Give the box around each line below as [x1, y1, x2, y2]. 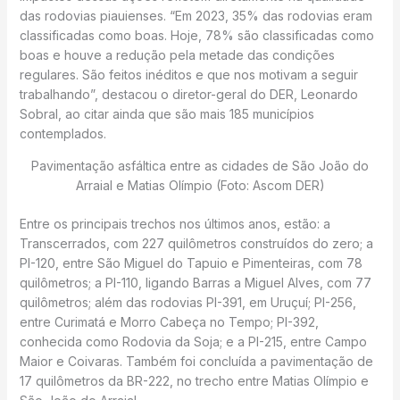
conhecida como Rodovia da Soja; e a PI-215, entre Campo [19, 334, 367, 349]
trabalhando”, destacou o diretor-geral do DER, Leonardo [19, 87, 358, 102]
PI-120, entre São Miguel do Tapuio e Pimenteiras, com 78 [19, 255, 362, 271]
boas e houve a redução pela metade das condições [19, 47, 335, 62]
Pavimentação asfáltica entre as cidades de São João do [31, 158, 369, 173]
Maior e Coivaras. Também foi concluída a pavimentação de [19, 354, 373, 369]
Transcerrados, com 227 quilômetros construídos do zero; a [19, 236, 373, 251]
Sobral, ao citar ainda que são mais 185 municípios [19, 106, 314, 121]
